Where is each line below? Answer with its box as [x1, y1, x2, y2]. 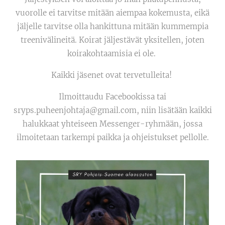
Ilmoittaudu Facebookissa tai [59, 92, 166, 101]
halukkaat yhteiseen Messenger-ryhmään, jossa [23, 119, 202, 129]
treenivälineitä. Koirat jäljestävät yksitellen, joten [21, 35, 204, 45]
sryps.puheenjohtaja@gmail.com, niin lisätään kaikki [13, 105, 212, 115]
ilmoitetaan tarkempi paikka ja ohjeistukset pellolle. [16, 133, 209, 142]
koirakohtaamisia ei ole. [67, 49, 158, 58]
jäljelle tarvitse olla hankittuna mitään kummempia [17, 22, 208, 31]
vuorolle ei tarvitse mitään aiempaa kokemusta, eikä [16, 8, 209, 18]
